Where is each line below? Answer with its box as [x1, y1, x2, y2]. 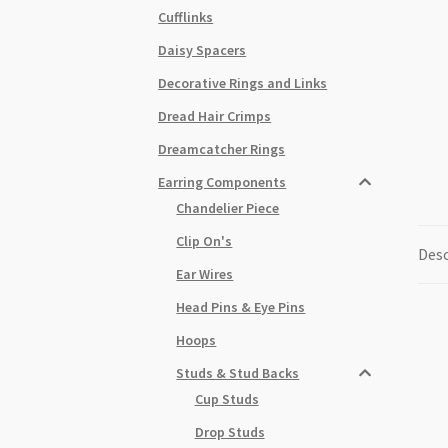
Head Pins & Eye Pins [176, 297, 306, 316]
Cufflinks [158, 7, 214, 26]
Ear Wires [176, 264, 234, 283]
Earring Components [158, 172, 287, 191]
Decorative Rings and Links [158, 73, 328, 92]
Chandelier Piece [176, 198, 280, 217]
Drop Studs [194, 422, 265, 441]
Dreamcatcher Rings [158, 139, 286, 158]
